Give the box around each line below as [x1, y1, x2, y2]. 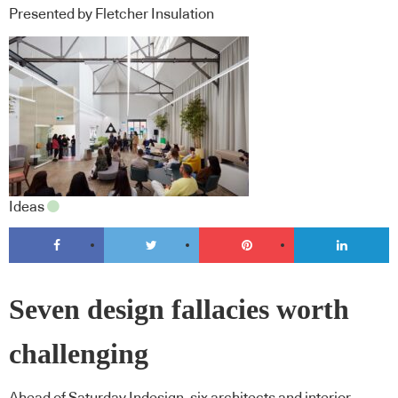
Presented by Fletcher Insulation [9, 6, 214, 21]
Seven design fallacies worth [9, 293, 349, 325]
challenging [9, 338, 148, 370]
